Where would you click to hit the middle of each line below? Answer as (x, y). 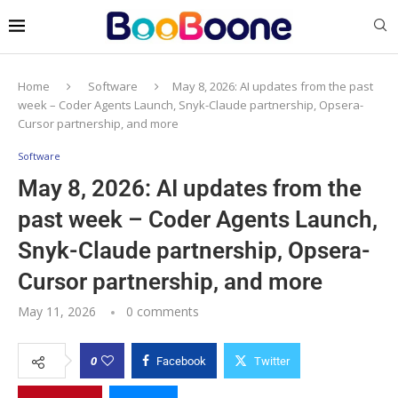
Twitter (272, 361)
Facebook (181, 361)
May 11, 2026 (57, 311)
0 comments (163, 311)
